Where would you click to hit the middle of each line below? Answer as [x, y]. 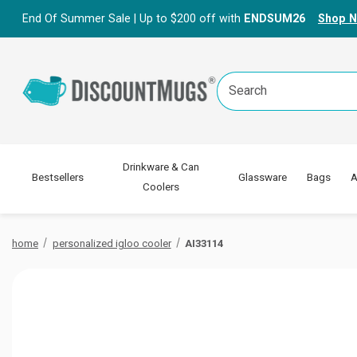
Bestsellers [58, 177]
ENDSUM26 [275, 18]
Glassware [262, 177]
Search [235, 79]
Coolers [161, 187]
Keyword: [240, 96]
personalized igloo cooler [112, 243]
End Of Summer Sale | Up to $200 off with [133, 18]
